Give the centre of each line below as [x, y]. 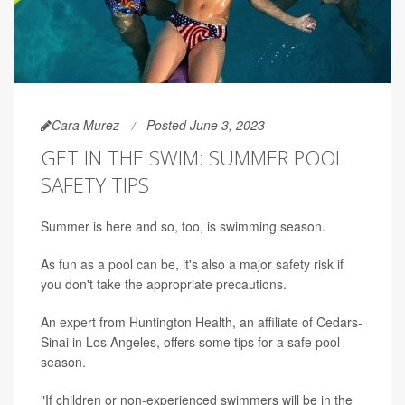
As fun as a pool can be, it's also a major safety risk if [192, 264]
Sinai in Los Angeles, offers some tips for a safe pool [190, 341]
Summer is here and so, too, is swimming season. [183, 226]
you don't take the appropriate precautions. [164, 283]
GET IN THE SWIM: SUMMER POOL [193, 157]
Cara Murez [85, 124]
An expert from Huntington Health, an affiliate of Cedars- [202, 321]
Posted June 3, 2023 [206, 124]
